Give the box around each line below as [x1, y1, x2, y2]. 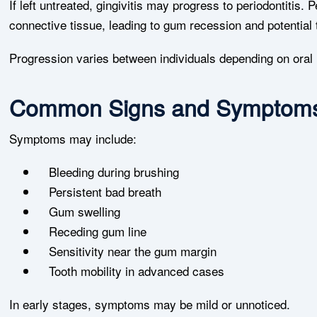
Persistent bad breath [49, 183, 162, 200]
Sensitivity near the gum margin [49, 242, 217, 260]
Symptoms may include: [9, 129, 137, 147]
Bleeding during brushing [49, 163, 180, 180]
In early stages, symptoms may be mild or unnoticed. [9, 295, 291, 313]
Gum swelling [49, 202, 121, 220]
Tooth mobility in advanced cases [49, 262, 225, 279]
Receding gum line [49, 222, 147, 240]
